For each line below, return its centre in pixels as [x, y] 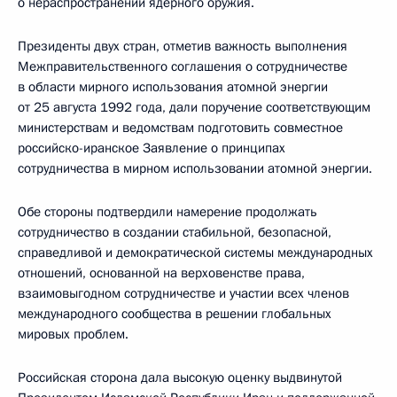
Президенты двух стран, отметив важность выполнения [183, 46]
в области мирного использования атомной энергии [173, 87]
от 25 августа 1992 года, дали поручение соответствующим [194, 107]
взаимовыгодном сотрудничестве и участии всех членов [183, 293]
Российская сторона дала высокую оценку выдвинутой [180, 378]
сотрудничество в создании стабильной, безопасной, [175, 232]
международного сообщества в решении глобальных [175, 314]
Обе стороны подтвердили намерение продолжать [167, 212]
